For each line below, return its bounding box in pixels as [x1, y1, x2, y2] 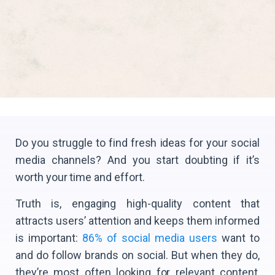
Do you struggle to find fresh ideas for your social [15, 136, 260, 149]
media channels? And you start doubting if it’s [15, 153, 260, 166]
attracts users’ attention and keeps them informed [15, 214, 260, 227]
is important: [15, 231, 82, 244]
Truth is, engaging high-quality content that [15, 196, 260, 210]
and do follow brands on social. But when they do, [15, 248, 260, 261]
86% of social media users [82, 231, 217, 244]
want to [217, 231, 260, 244]
